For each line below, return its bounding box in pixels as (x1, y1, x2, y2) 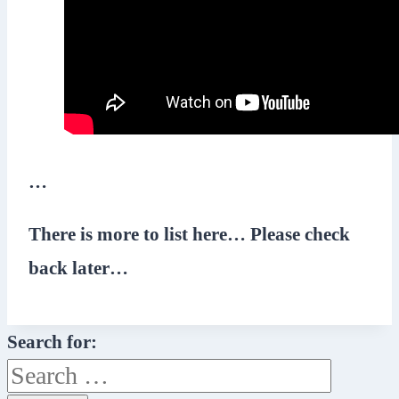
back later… (28, 256, 128, 279)
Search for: (7, 331, 97, 354)
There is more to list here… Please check (28, 223, 350, 245)
